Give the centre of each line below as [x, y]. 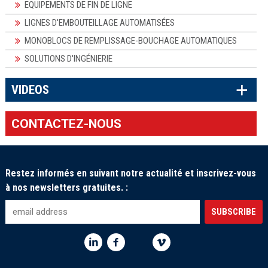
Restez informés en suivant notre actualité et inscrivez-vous [130, 173]
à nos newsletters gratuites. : [66, 187]
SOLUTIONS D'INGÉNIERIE [68, 58]
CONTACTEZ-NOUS [67, 124]
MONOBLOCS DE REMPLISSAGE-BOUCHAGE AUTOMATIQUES [130, 40]
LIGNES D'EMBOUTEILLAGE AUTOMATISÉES [99, 22]
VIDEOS [31, 90]
